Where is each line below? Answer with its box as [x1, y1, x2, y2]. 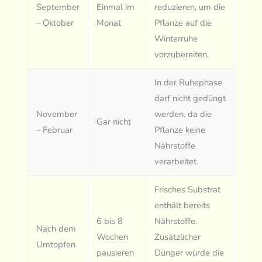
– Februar [36, 124, 73, 136]
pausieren [96, 247, 135, 259]
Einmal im [96, 1, 135, 13]
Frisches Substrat [154, 184, 221, 196]
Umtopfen [36, 239, 76, 251]
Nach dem [36, 223, 77, 235]
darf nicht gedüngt [154, 92, 226, 105]
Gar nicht [96, 116, 132, 128]
